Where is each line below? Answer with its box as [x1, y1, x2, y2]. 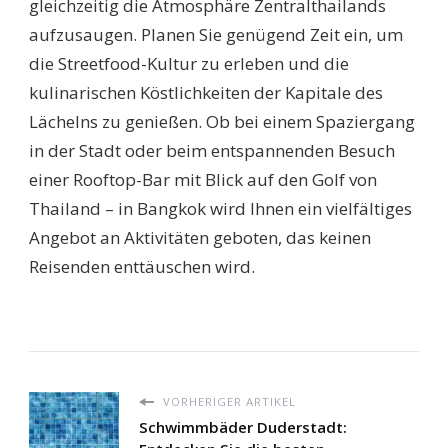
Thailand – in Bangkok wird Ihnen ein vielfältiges [29, 197, 412, 221]
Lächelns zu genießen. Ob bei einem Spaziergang [29, 110, 415, 134]
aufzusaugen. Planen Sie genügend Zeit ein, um [29, 23, 403, 47]
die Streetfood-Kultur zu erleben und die [29, 52, 349, 76]
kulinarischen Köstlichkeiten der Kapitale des [29, 81, 383, 105]
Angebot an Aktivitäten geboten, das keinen [29, 226, 371, 250]
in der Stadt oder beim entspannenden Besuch [29, 139, 395, 163]
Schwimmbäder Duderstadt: [139, 417, 347, 438]
